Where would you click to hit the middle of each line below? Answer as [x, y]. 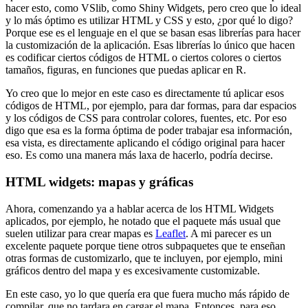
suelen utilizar [35, 233]
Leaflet [170, 233]
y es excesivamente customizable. [187, 270]
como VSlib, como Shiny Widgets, [130, 8]
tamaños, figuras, [42, 70]
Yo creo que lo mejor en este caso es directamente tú [118, 93]
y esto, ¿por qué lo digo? [240, 21]
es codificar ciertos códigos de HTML [87, 58]
